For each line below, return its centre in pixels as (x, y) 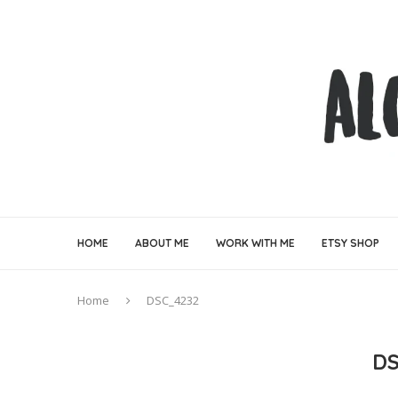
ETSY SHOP (350, 243)
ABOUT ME (162, 243)
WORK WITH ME (255, 243)
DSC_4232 (173, 301)
